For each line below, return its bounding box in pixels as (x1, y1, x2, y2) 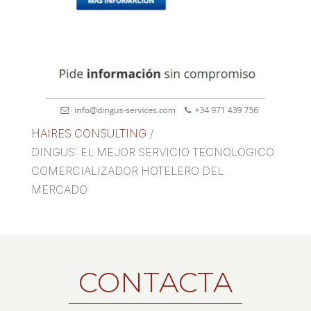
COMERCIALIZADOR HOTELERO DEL (31, 164, 224, 178)
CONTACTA (78, 265, 233, 300)
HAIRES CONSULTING (31, 126, 146, 141)
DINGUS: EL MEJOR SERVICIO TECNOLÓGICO (31, 145, 274, 160)
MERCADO (31, 183, 87, 197)
